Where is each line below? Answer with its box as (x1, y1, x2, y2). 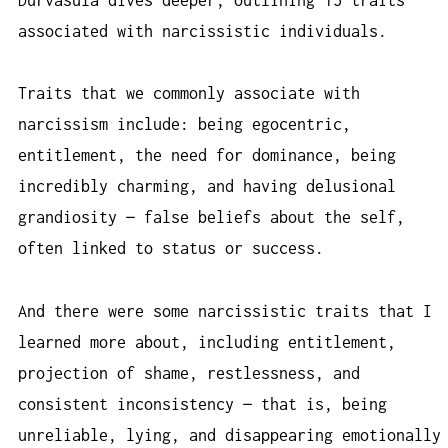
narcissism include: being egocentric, (18, 115, 351, 134)
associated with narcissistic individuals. (18, 21, 387, 40)
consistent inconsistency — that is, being (18, 394, 387, 413)
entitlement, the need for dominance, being (18, 146, 396, 165)
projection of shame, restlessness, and (18, 363, 360, 382)
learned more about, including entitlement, (18, 332, 396, 351)
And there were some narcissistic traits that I (18, 301, 432, 320)
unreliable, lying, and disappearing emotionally (18, 425, 441, 444)
